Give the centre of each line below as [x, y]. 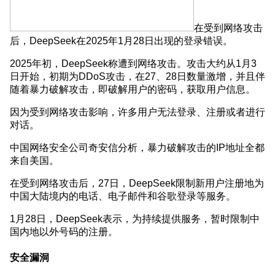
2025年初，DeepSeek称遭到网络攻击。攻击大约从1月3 [133, 63]
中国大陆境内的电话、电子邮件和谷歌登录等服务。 [123, 196]
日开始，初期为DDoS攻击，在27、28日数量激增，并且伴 [137, 76]
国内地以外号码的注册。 [64, 231]
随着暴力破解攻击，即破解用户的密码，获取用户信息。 [133, 89]
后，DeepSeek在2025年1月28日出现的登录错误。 [121, 40]
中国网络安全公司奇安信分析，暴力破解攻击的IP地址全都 [137, 147]
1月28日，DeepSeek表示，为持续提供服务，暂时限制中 [135, 218]
